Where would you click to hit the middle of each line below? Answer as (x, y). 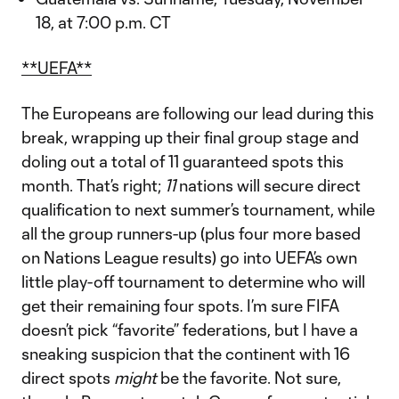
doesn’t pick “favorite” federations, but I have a (190, 330)
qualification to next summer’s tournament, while (198, 209)
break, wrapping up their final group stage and (190, 137)
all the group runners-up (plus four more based (191, 233)
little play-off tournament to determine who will (193, 281)
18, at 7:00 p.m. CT (103, 22)
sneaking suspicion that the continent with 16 (186, 354)
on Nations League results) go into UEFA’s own (189, 257)
